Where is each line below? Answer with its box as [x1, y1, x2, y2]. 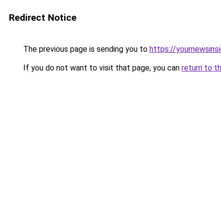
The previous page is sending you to [21, 44, 149, 54]
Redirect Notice [9, 12, 76, 23]
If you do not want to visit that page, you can [21, 63, 182, 73]
